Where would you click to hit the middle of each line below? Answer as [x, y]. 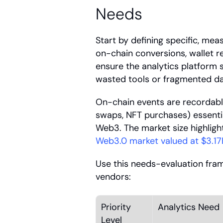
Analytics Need [189, 207]
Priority [116, 207]
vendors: [113, 177]
